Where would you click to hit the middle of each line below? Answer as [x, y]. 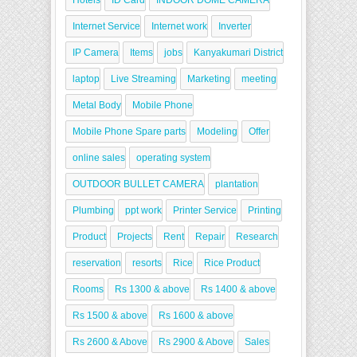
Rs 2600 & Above [110, 342]
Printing [265, 211]
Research [257, 237]
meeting [259, 79]
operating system [173, 158]
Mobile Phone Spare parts [129, 132]
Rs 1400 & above [238, 290]
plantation [237, 184]
